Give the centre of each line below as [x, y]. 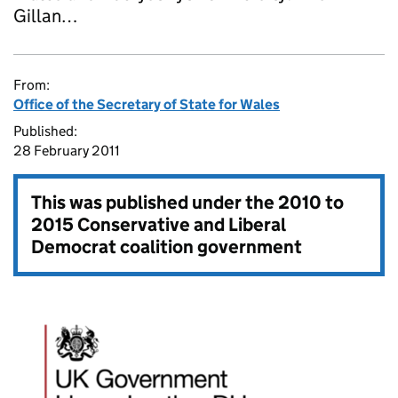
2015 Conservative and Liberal [158, 225]
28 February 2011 [67, 151]
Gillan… [45, 16]
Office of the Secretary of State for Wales [147, 104]
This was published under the [155, 203]
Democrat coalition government [167, 247]
